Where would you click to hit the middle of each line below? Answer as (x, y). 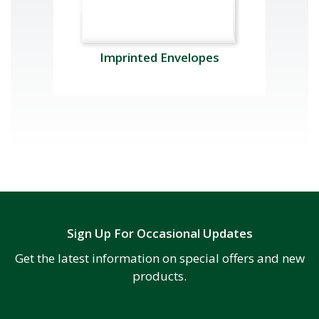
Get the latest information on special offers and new (159, 258)
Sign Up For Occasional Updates (159, 233)
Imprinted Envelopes (159, 57)
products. (159, 276)
